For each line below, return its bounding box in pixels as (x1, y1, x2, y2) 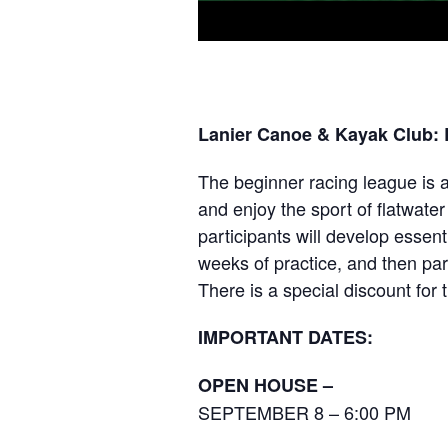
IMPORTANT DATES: (198, 323, 373, 350)
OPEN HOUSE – (198, 371, 333, 398)
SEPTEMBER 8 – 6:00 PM (198, 398, 411, 425)
